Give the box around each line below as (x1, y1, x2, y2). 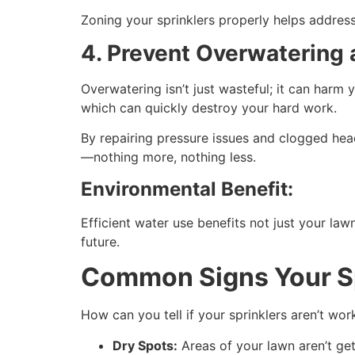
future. (81, 233, 124, 250)
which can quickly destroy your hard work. (81, 100, 341, 116)
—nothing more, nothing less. (81, 149, 260, 166)
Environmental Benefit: (81, 177, 293, 200)
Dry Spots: (113, 337, 177, 353)
